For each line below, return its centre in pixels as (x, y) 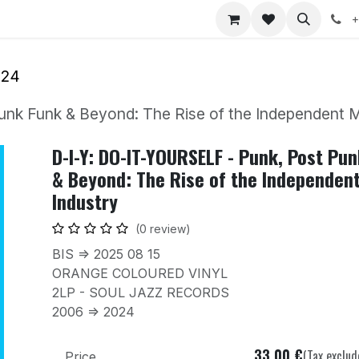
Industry (85, 202)
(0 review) (163, 229)
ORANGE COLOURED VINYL (139, 274)
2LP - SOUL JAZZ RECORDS (142, 293)
